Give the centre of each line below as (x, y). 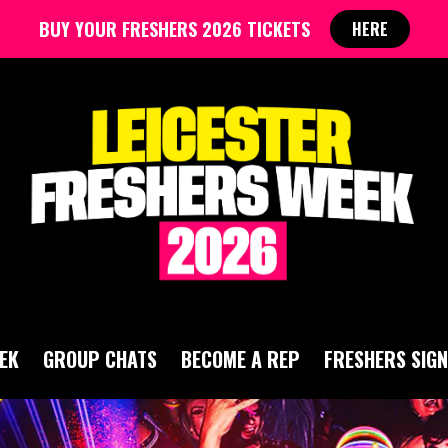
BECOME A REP (240, 359)
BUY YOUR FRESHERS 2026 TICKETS (174, 28)
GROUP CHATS (100, 359)
